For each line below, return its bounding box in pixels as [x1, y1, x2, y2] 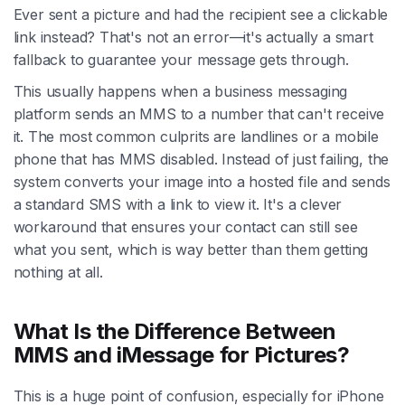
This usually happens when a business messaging [13, 81, 348, 100]
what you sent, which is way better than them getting [13, 240, 369, 259]
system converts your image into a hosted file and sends [13, 172, 391, 191]
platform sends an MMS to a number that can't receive [13, 104, 385, 123]
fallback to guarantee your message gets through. [13, 50, 349, 69]
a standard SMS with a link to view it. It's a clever [13, 194, 343, 213]
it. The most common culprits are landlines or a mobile [13, 127, 379, 146]
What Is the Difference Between [13, 317, 336, 344]
